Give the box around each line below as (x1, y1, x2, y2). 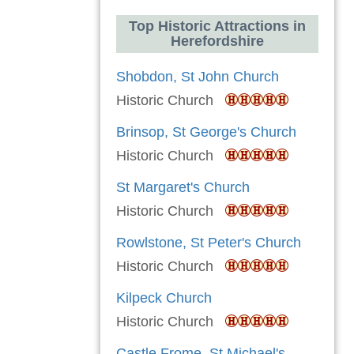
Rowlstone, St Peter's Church (116, 235, 301, 251)
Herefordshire (171, 33, 264, 50)
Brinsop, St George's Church (116, 124, 296, 141)
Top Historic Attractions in (129, 18, 306, 35)
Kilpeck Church (116, 290, 212, 307)
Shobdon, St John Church (116, 69, 279, 85)
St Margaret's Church (116, 179, 250, 196)
